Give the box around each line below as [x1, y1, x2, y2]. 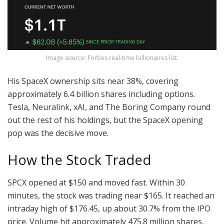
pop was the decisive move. [7, 127, 108, 139]
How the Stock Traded [7, 150, 151, 169]
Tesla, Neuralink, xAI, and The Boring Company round [7, 101, 210, 113]
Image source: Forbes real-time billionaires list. [45, 53, 178, 62]
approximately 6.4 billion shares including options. [7, 88, 195, 100]
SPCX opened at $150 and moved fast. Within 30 [7, 176, 185, 188]
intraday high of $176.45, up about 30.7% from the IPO [7, 202, 210, 214]
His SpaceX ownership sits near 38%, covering [7, 75, 178, 87]
